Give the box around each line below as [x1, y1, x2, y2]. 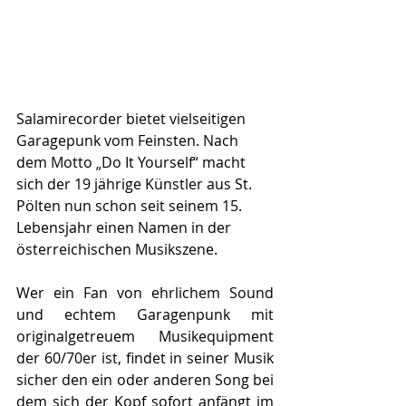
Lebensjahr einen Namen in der [16, 217, 235, 237]
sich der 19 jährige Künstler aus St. [16, 173, 256, 194]
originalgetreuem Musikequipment [16, 325, 274, 346]
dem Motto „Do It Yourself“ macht [16, 151, 249, 172]
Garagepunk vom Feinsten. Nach [16, 130, 242, 150]
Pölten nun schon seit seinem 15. [16, 195, 246, 216]
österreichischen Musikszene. [16, 238, 221, 259]
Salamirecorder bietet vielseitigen [16, 108, 249, 129]
